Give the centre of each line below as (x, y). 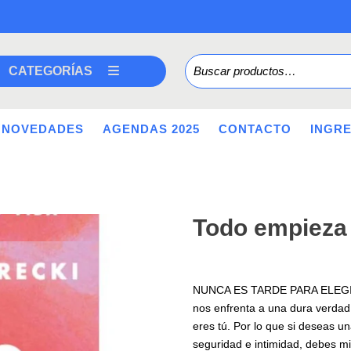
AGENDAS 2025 (151, 129)
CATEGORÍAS (51, 71)
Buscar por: (215, 62)
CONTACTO (255, 129)
